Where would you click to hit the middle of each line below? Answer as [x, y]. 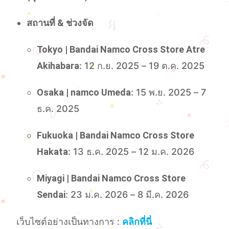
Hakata [53, 151]
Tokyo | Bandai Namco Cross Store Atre [121, 49]
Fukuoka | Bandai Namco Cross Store [116, 135]
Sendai [51, 194]
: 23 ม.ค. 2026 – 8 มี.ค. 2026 [127, 194]
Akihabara [58, 65]
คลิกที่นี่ [137, 222]
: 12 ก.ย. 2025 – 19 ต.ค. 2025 [142, 65]
